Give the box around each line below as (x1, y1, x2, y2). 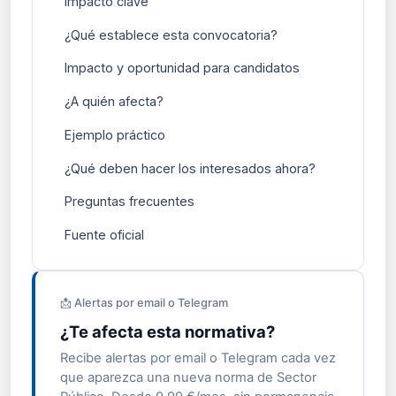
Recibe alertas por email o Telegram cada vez (60, 349, 336, 366)
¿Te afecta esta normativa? (60, 322, 275, 342)
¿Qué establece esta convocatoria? (65, 27, 278, 42)
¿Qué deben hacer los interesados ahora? (65, 160, 316, 176)
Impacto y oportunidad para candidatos (65, 60, 300, 76)
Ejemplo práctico (65, 126, 165, 142)
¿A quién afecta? (65, 94, 164, 110)
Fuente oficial (65, 227, 144, 243)
